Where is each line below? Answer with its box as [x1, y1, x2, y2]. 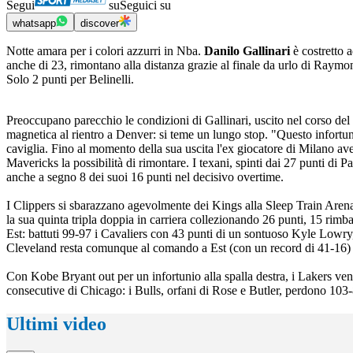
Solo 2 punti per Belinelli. [6, 72, 134, 87]
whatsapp [13, 17, 56, 30]
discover [80, 17, 119, 30]
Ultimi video [6, 314, 106, 335]
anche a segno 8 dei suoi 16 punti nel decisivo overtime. [6, 170, 284, 184]
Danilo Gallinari [204, 44, 293, 58]
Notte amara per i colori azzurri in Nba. [6, 44, 204, 58]
